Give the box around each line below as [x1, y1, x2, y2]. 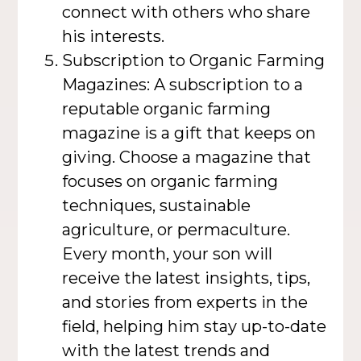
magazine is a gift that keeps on [62, 122, 317, 143]
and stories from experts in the [62, 292, 309, 312]
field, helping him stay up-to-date [62, 316, 327, 336]
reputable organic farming [62, 98, 272, 118]
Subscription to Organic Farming [62, 50, 326, 70]
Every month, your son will [62, 243, 273, 263]
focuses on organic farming [62, 171, 279, 191]
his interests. [62, 26, 165, 46]
